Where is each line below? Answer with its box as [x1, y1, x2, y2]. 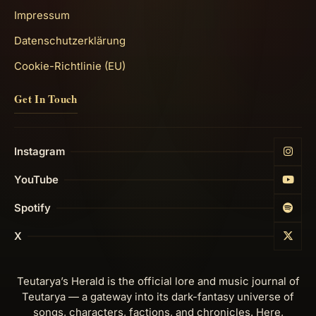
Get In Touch [14, 90, 78, 107]
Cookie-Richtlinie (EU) [14, 59, 126, 73]
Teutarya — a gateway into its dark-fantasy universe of [22, 290, 294, 303]
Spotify [14, 201, 51, 214]
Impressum [14, 8, 70, 22]
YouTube [14, 173, 59, 186]
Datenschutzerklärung [14, 34, 126, 47]
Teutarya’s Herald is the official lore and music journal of [16, 274, 300, 288]
